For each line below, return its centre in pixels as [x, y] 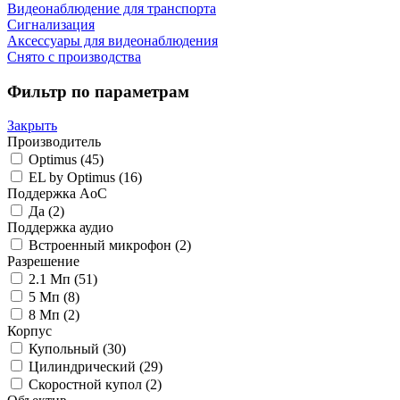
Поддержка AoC [57, 194]
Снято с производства [74, 57]
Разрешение [43, 262]
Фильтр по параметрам [98, 91]
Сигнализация [51, 25]
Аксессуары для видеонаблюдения [112, 41]
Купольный [66, 349]
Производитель [54, 142]
